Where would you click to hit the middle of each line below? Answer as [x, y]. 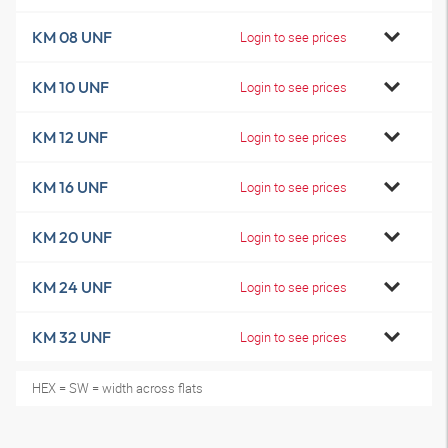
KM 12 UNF [70, 137]
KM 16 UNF [70, 187]
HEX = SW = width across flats [117, 388]
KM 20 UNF [72, 237]
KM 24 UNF [72, 287]
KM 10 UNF [70, 87]
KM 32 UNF [71, 337]
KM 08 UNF [72, 37]
